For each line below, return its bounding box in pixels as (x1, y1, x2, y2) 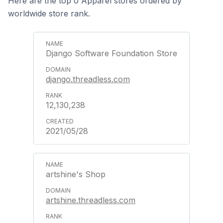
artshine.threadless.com (46, 195, 135, 205)
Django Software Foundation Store (46, 48, 177, 58)
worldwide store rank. (8, 8, 90, 18)
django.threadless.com (46, 74, 130, 84)
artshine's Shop (46, 169, 106, 179)
